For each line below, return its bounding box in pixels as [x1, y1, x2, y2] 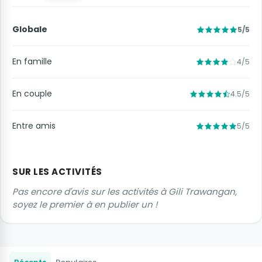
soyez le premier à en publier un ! [12, 198, 157, 211]
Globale [12, 23, 47, 36]
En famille [12, 56, 52, 68]
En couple [12, 88, 52, 100]
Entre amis [12, 120, 56, 132]
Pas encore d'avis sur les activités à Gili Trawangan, [12, 185, 237, 198]
